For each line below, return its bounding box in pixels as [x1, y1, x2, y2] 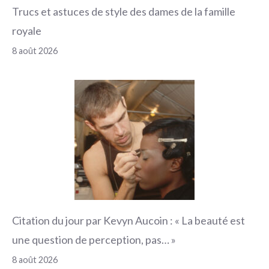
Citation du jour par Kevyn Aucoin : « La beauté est [12, 213, 245, 227]
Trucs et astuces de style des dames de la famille [12, 4, 235, 18]
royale [12, 23, 41, 37]
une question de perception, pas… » [12, 232, 176, 246]
